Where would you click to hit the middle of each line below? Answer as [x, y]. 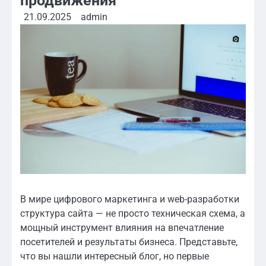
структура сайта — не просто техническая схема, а [133, 213]
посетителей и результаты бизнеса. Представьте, [129, 242]
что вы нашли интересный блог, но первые [115, 256]
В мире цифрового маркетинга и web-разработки [130, 199]
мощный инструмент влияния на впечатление [122, 227]
